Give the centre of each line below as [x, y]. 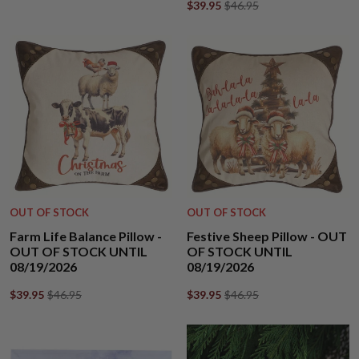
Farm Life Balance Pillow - [86, 236]
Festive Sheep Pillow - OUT [267, 236]
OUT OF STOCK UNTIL [79, 251]
